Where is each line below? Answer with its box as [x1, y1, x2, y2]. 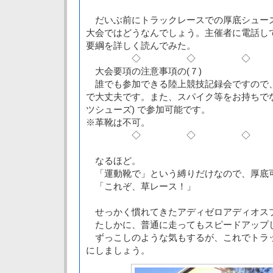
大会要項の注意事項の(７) [86, 66, 202, 76]
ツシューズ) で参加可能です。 [86, 104, 210, 115]
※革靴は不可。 [86, 117, 150, 127]
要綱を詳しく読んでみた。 [86, 40, 196, 51]
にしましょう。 [86, 245, 150, 255]
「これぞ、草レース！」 [86, 181, 196, 191]
